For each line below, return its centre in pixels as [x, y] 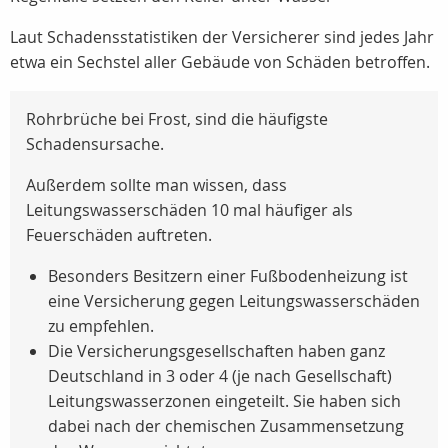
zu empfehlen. [101, 326]
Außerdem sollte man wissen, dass [156, 185]
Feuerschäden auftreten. [119, 235]
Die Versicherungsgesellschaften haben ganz [216, 351]
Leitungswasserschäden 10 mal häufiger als [189, 210]
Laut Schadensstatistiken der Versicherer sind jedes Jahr [222, 37]
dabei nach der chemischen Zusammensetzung [226, 426]
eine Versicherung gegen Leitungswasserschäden [234, 301]
